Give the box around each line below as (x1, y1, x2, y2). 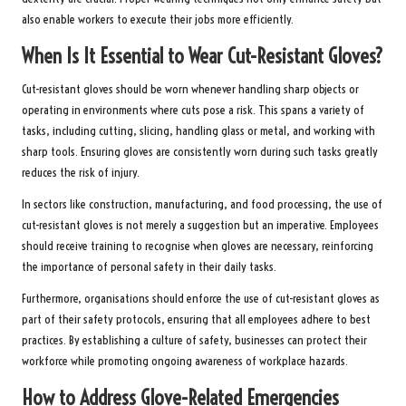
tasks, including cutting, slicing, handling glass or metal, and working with (22, 122, 375, 139)
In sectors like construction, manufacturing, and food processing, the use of (22, 196, 382, 212)
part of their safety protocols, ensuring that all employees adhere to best (22, 311, 371, 327)
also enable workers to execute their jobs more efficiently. (22, 11, 294, 27)
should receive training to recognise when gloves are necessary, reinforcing (22, 237, 373, 254)
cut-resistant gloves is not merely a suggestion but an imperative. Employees (22, 217, 379, 233)
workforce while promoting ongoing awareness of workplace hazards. (22, 353, 348, 369)
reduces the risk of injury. (22, 164, 140, 180)
